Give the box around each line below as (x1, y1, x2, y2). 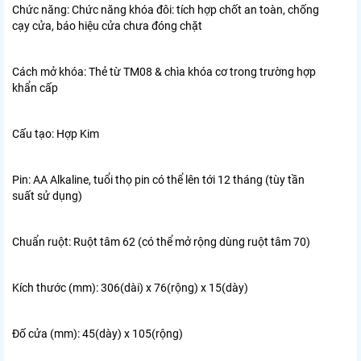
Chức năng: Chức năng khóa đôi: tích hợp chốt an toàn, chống (12, 3, 319, 17)
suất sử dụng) (12, 189, 82, 203)
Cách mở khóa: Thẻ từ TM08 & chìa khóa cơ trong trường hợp (12, 65, 316, 79)
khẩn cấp (12, 81, 58, 95)
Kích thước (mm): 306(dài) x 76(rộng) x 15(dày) (12, 281, 248, 295)
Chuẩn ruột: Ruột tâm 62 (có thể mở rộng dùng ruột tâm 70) (12, 235, 310, 249)
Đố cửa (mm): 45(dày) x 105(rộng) (12, 327, 183, 341)
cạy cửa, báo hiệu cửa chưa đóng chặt (12, 19, 202, 33)
